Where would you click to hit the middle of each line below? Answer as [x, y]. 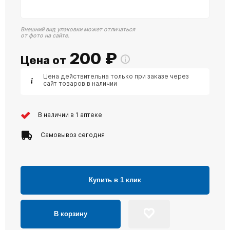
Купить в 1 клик [115, 180]
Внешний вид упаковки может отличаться [78, 29]
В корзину [71, 214]
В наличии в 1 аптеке [70, 115]
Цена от [43, 60]
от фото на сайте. [45, 35]
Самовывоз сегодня [73, 135]
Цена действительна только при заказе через [116, 76]
